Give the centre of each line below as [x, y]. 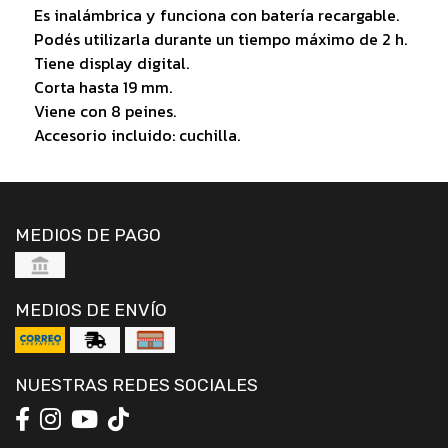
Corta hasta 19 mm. [102, 86]
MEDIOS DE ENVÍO [91, 309]
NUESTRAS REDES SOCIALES [136, 384]
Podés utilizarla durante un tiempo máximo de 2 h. [220, 38]
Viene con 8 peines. [104, 110]
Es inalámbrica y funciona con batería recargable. [216, 14]
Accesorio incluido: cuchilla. [136, 134]
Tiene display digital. [111, 62]
